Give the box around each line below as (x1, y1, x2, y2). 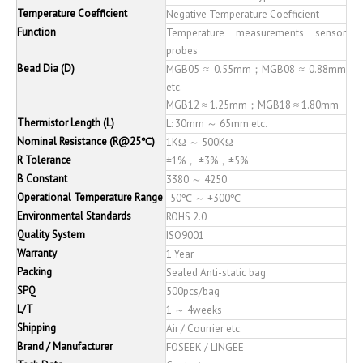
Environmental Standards (17, 208, 131, 223)
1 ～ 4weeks (166, 302, 222, 317)
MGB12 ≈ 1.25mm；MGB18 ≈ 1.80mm (166, 97, 339, 112)
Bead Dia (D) (17, 61, 75, 75)
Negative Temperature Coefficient (166, 6, 319, 21)
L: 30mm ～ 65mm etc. (166, 116, 267, 130)
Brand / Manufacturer (17, 339, 113, 353)
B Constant (17, 171, 67, 186)
